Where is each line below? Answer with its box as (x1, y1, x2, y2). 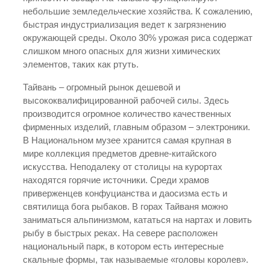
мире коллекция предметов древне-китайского (23, 148, 216, 159)
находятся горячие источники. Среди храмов (23, 175, 209, 185)
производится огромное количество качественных (23, 108, 231, 119)
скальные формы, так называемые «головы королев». (23, 254, 248, 265)
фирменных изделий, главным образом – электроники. (23, 122, 250, 132)
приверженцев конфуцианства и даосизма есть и (23, 188, 227, 198)
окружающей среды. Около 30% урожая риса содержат (23, 33, 253, 43)
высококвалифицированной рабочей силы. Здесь (23, 95, 229, 105)
